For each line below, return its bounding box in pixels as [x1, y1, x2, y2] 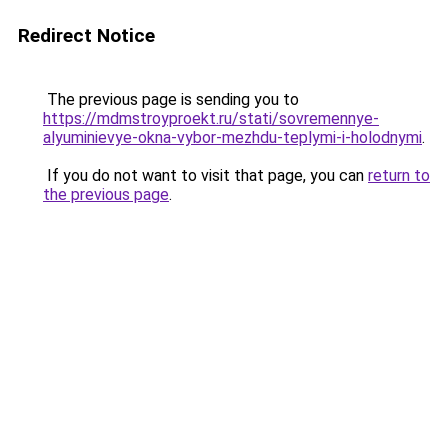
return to [368, 166, 430, 185]
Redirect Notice [18, 24, 155, 47]
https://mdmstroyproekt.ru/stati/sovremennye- [43, 109, 379, 128]
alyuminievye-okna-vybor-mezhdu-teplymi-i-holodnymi [43, 128, 422, 147]
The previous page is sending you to [43, 90, 299, 109]
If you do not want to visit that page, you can [43, 166, 368, 185]
